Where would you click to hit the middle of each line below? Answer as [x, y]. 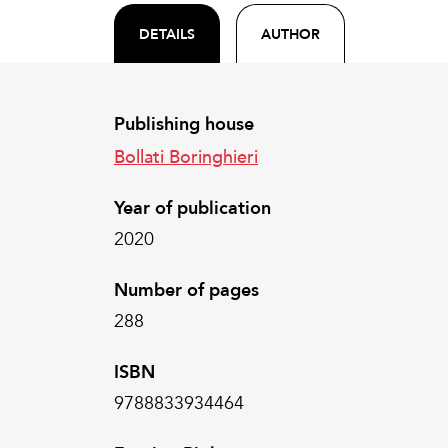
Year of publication [192, 208]
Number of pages [186, 290]
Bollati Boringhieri [186, 155]
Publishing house [184, 124]
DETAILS [167, 34]
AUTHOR [290, 34]
